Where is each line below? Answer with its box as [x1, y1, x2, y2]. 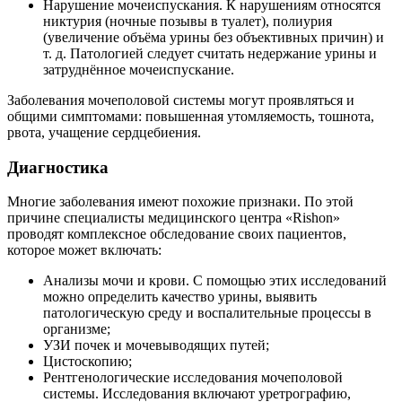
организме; [43, 321, 110, 337]
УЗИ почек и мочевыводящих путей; [43, 337, 269, 354]
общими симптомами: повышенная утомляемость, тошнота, [7, 108, 374, 124]
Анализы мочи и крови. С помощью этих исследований [43, 273, 387, 289]
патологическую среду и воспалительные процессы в [43, 305, 371, 321]
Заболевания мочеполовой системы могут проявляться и [7, 92, 354, 108]
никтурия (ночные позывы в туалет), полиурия [43, 13, 332, 29]
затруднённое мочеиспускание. [43, 61, 234, 77]
